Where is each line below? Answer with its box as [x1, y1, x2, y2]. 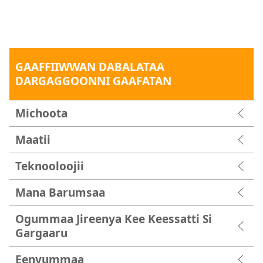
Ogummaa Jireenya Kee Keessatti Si [15, 211, 212, 227]
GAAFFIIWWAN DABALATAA [15, 59, 165, 75]
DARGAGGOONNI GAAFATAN [15, 73, 172, 89]
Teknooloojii [15, 158, 84, 174]
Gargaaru [15, 225, 68, 241]
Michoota [15, 105, 68, 122]
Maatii [15, 131, 50, 148]
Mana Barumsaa [15, 184, 105, 201]
